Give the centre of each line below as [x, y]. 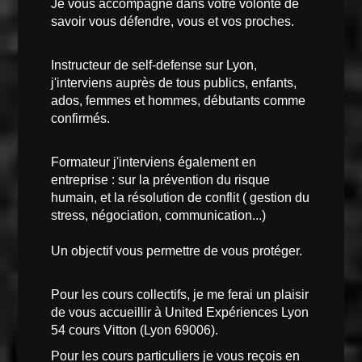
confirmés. [82, 118]
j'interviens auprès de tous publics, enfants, [173, 82]
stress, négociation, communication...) [160, 215]
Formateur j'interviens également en [153, 162]
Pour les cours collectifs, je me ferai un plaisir [179, 294]
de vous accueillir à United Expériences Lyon [179, 312]
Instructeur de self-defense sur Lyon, [154, 65]
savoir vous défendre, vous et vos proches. [174, 21]
